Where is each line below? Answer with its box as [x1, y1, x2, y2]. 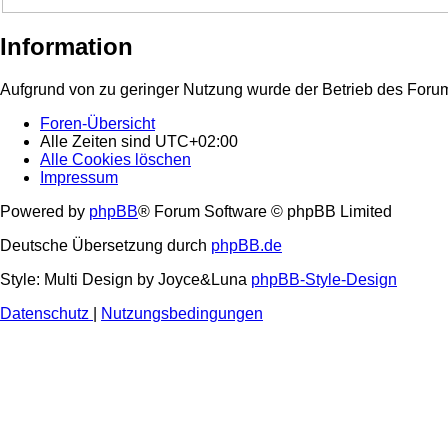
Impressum [40, 169, 118, 187]
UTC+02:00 [155, 133, 238, 151]
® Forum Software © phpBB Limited [138, 203, 392, 221]
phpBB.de [211, 237, 282, 255]
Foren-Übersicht [40, 115, 155, 133]
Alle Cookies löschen [40, 151, 191, 169]
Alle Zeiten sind [40, 133, 155, 151]
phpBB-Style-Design [251, 271, 397, 289]
